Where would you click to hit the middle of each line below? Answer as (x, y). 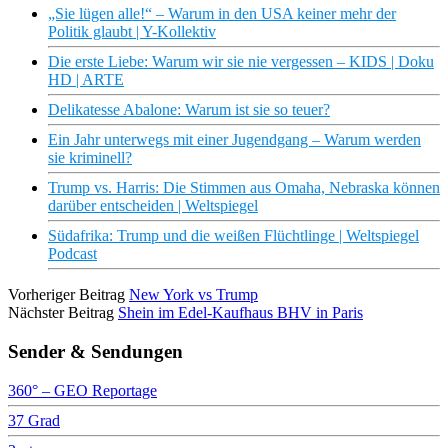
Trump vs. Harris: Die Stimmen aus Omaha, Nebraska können (244, 188)
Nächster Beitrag (61, 313)
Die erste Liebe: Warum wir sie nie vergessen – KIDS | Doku (241, 62)
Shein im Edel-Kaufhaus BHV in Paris (240, 313)
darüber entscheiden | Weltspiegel (153, 206)
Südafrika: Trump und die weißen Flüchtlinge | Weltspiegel (233, 236)
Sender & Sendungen (95, 351)
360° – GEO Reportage (82, 390)
